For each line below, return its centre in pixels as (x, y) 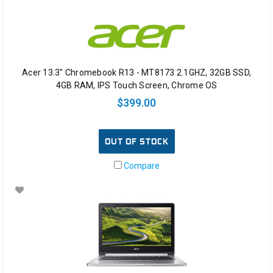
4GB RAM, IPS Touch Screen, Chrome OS (136, 86)
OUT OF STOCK (136, 142)
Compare (140, 166)
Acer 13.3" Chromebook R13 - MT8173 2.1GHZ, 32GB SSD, (136, 73)
